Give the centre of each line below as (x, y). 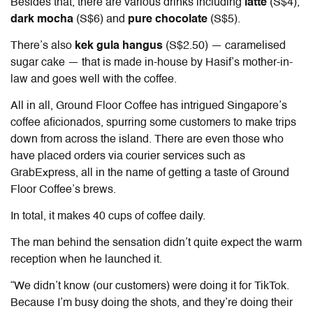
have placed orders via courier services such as (128, 156)
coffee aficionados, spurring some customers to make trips (153, 123)
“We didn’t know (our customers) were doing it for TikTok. (150, 286)
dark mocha (42, 19)
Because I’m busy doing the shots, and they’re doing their (152, 303)
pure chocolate (169, 19)
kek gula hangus (120, 46)
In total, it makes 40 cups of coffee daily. (108, 216)
